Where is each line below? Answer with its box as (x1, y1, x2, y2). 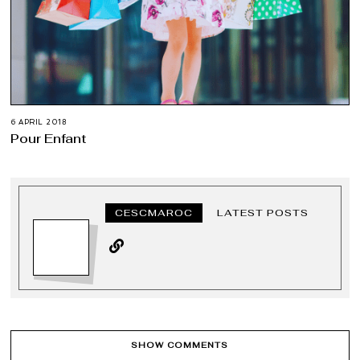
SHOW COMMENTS (131, 339, 229, 350)
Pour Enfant (10, 129, 87, 147)
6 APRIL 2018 (10, 117, 67, 126)
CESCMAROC (115, 206, 194, 219)
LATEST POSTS (217, 206, 309, 219)
